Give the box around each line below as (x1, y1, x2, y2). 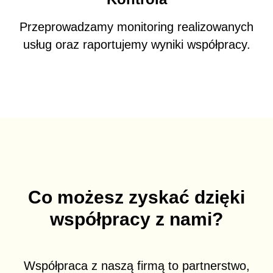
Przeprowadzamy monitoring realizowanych (19, 19, 253, 34)
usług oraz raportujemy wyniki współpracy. (23, 37, 250, 51)
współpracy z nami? (50, 208, 223, 229)
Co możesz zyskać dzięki (28, 186, 245, 207)
